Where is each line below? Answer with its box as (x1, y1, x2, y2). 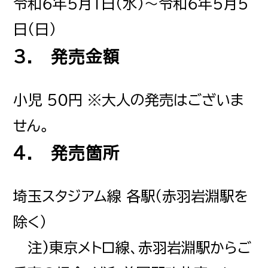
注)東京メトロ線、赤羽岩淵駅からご (13, 240, 252, 255)
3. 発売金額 (13, 48, 121, 65)
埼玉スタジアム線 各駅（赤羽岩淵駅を (13, 189, 249, 204)
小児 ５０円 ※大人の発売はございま (13, 92, 245, 107)
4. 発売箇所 (13, 144, 121, 161)
